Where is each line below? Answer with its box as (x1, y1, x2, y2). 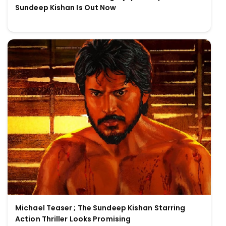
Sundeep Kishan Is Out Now (15, 3, 117, 13)
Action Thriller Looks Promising (15, 213, 131, 224)
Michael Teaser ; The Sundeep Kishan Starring (15, 202, 186, 213)
